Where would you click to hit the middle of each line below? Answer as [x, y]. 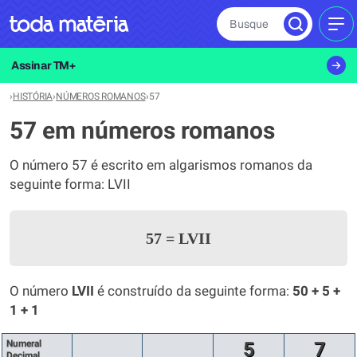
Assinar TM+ [43, 65]
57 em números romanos [142, 130]
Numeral [24, 343]
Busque [249, 24]
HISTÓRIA [33, 96]
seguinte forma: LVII [70, 184]
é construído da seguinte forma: [193, 291]
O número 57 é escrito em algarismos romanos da [161, 165]
